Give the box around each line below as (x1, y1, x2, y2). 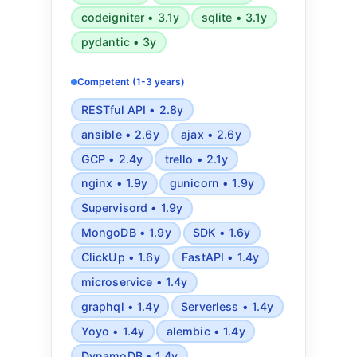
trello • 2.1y (164, 151, 229, 166)
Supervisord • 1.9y (80, 201, 183, 215)
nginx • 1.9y (80, 176, 148, 190)
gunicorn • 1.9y (169, 176, 255, 190)
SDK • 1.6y (193, 226, 251, 240)
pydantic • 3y (80, 34, 157, 49)
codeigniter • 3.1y (80, 10, 180, 25)
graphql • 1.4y (80, 299, 159, 313)
